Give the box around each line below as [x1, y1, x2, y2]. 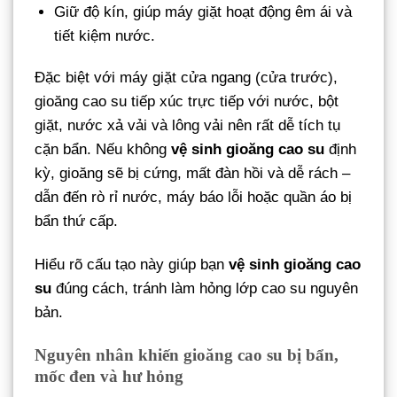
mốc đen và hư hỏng [35, 366, 183, 385]
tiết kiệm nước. [54, 27, 156, 44]
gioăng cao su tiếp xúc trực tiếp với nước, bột [35, 93, 339, 111]
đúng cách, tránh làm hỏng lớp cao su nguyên [51, 280, 358, 298]
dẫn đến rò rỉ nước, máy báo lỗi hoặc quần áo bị [35, 189, 352, 206]
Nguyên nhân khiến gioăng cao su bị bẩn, [35, 345, 339, 364]
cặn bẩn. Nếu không [35, 141, 171, 159]
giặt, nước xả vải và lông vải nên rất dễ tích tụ [35, 117, 340, 135]
